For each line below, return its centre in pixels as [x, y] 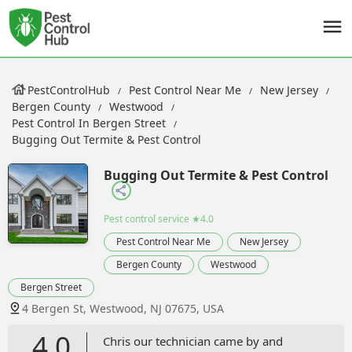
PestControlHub [69, 90]
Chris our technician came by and [193, 341]
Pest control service [147, 218]
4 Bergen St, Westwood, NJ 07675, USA [123, 308]
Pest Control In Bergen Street [89, 123]
